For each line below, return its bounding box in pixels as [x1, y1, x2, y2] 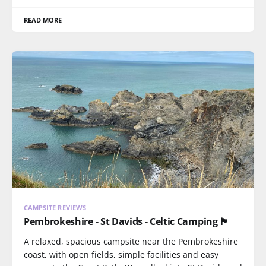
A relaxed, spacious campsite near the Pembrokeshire [24, 235, 238, 247]
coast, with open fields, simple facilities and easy [24, 248, 218, 260]
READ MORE [24, 15, 62, 24]
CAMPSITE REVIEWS [24, 202, 86, 212]
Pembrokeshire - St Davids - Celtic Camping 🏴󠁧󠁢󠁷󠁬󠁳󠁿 [24, 214, 229, 228]
